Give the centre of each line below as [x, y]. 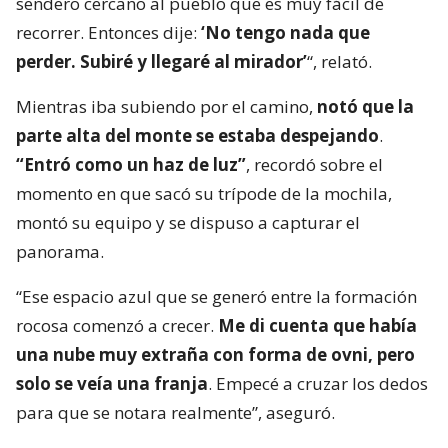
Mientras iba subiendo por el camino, [166, 106]
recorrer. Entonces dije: [106, 32]
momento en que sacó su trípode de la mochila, [204, 193]
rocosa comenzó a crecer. [117, 325]
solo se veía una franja [112, 383]
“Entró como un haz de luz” [131, 164]
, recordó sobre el [314, 164]
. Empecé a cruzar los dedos [318, 383]
